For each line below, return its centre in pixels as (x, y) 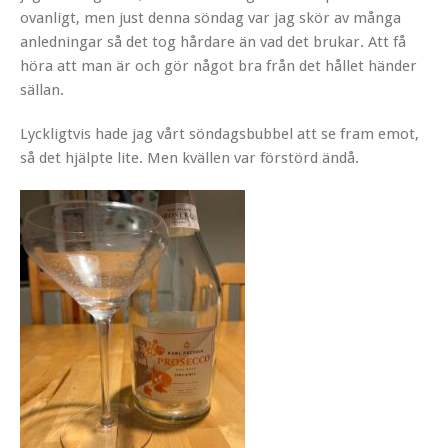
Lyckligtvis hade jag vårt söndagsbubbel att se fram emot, (219, 133)
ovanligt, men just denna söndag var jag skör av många (210, 17)
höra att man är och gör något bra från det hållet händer (218, 65)
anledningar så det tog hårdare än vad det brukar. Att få (213, 41)
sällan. (42, 89)
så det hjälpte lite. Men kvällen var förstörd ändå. (189, 157)
